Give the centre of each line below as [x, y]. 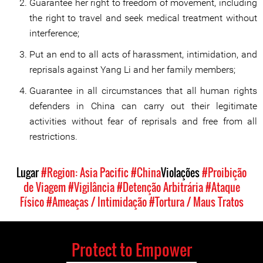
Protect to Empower [131, 249]
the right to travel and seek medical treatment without [143, 18]
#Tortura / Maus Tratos [196, 202]
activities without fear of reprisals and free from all [143, 121]
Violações [181, 173]
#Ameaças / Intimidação [96, 202]
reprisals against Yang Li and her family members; [132, 70]
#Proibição [224, 173]
